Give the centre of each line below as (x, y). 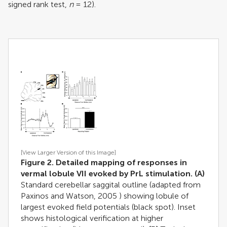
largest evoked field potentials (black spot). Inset (108, 207)
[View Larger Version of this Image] (68, 152)
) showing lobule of (153, 196)
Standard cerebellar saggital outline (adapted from (111, 184)
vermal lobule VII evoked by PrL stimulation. (107, 173)
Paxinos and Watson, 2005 (69, 196)
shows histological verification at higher (92, 218)
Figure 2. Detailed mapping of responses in (104, 162)
